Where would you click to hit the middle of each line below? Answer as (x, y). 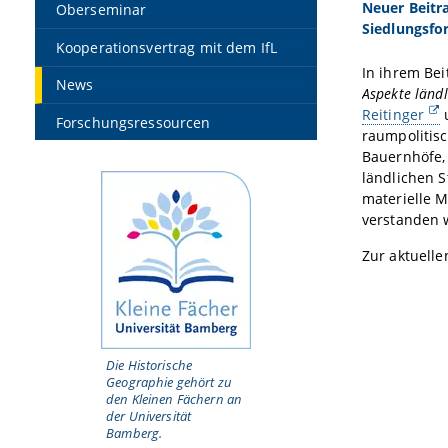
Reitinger (393, 114)
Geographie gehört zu (169, 381)
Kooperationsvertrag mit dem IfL (166, 47)
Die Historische (149, 364)
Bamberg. (134, 432)
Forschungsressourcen (133, 122)
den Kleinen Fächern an (174, 398)
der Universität (149, 415)
